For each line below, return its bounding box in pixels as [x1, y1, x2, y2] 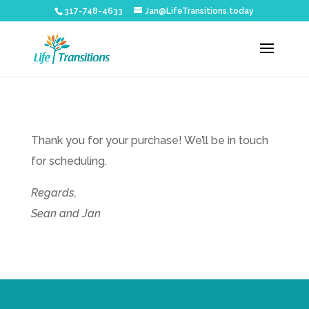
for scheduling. [30, 154, 107, 168]
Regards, [30, 186, 77, 199]
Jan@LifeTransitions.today [145, 6, 255, 16]
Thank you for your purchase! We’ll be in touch [30, 134, 268, 147]
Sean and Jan [30, 207, 101, 220]
